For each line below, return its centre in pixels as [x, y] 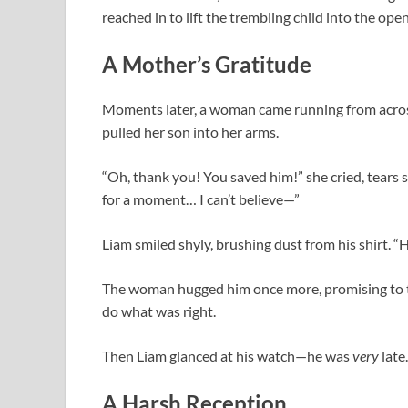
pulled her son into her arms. [190, 132]
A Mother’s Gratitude [207, 64]
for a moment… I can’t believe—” [201, 199]
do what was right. [159, 311]
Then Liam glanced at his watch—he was [227, 356]
